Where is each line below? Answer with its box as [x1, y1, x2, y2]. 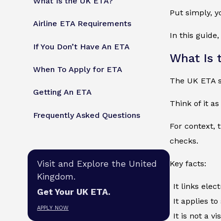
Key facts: [170, 159, 206, 169]
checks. [170, 136, 198, 146]
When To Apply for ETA [33, 65, 123, 74]
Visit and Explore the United [37, 158, 157, 169]
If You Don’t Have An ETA [33, 41, 130, 51]
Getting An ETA [33, 87, 92, 97]
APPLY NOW [37, 205, 69, 212]
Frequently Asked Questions [33, 110, 141, 120]
